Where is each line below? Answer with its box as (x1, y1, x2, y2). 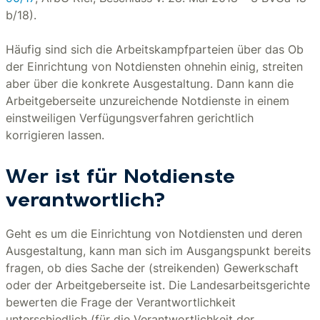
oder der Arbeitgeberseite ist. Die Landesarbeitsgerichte (6, 278, 310, 292)
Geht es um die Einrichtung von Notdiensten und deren (6, 226, 302, 241)
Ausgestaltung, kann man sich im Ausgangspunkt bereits (6, 244, 311, 258)
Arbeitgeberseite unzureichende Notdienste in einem (6, 94, 289, 108)
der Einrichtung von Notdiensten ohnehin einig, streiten (6, 59, 303, 74)
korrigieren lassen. (6, 128, 104, 142)
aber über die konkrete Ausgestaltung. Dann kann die (6, 76, 294, 91)
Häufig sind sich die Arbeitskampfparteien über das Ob (6, 42, 304, 56)
